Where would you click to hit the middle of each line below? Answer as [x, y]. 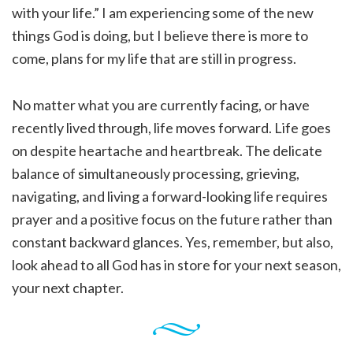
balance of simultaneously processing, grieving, [156, 174]
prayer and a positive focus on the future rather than [172, 219]
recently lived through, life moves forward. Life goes [171, 128]
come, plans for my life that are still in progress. [154, 59]
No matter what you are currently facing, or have [161, 105]
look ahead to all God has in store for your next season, [176, 265]
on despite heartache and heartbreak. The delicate [167, 151]
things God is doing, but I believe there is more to [160, 36]
